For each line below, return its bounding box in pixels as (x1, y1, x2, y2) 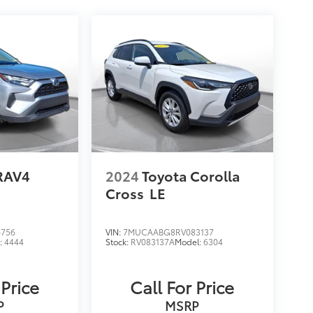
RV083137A (130, 235, 175, 247)
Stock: (105, 235, 131, 247)
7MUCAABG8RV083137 (122, 225, 214, 238)
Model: (174, 235, 203, 247)
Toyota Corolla (141, 165, 240, 185)
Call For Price (130, 274, 235, 298)
